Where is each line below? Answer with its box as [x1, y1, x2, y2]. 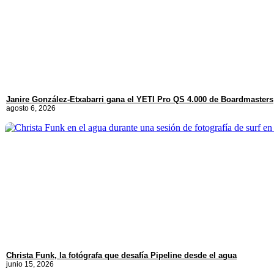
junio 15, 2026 [6, 260, 54, 269]
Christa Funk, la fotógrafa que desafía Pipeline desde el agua [6, 251, 237, 261]
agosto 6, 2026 [6, 104, 56, 113]
